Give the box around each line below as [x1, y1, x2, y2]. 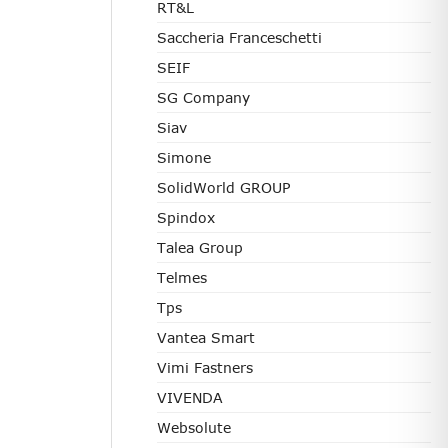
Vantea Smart [157, 329, 255, 346]
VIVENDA [157, 389, 223, 406]
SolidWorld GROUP [157, 179, 290, 196]
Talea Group [157, 239, 243, 256]
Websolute [157, 419, 231, 436]
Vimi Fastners [157, 359, 253, 376]
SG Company [157, 89, 250, 106]
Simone [157, 149, 211, 166]
